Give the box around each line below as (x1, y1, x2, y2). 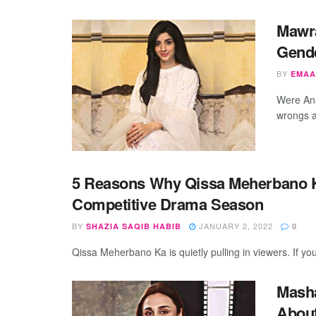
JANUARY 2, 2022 (196, 219, 273, 231)
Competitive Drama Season (72, 192, 264, 215)
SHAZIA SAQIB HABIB (86, 220, 181, 231)
